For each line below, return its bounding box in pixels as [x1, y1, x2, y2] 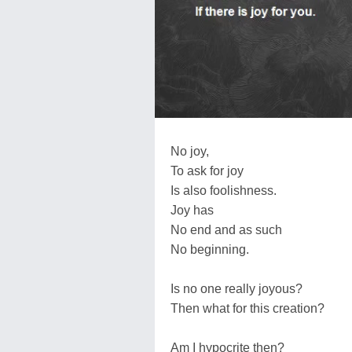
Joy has [170, 203, 214, 217]
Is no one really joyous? [170, 281, 302, 295]
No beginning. [170, 242, 249, 256]
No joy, [170, 144, 209, 158]
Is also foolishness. [170, 183, 277, 197]
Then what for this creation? [170, 301, 324, 315]
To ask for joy [170, 163, 244, 178]
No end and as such [170, 222, 282, 236]
